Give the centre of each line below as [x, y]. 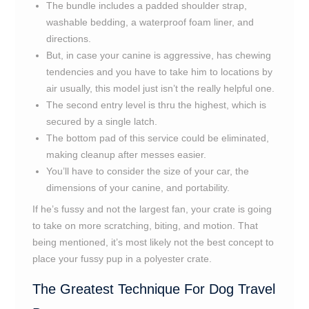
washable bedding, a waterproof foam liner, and [150, 22]
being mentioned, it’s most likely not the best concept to [153, 242]
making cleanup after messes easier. [126, 154]
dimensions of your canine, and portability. [138, 188]
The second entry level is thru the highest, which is [156, 105]
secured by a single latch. [101, 121]
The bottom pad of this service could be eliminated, [157, 138]
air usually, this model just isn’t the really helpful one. [160, 88]
